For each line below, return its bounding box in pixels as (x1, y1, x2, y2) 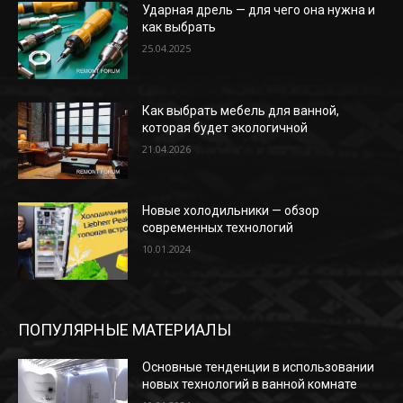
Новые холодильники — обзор (142, 203, 320, 219)
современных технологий (142, 220, 294, 236)
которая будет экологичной (142, 120, 309, 135)
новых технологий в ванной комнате (142, 377, 358, 392)
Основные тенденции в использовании (142, 360, 375, 375)
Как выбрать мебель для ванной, (142, 103, 340, 118)
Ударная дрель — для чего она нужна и (142, 3, 376, 18)
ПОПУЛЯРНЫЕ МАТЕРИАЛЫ (18, 320, 231, 340)
